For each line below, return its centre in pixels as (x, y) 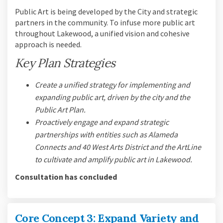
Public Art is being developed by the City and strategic (106, 12)
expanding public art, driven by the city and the (112, 97)
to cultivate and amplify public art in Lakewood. (113, 159)
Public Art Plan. (60, 109)
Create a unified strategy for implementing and (112, 84)
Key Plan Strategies (65, 63)
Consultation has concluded (66, 176)
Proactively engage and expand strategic (102, 122)
